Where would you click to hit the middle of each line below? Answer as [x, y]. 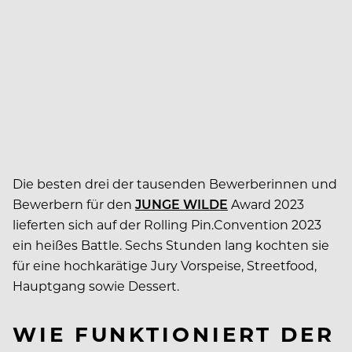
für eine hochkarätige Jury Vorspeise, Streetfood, [165, 265]
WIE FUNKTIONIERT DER [174, 333]
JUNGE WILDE [181, 203]
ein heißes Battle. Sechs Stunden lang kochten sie [171, 244]
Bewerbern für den [74, 203]
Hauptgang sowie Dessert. [97, 285]
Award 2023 [266, 203]
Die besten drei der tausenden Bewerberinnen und [175, 183]
